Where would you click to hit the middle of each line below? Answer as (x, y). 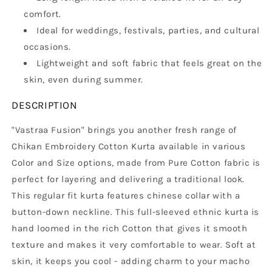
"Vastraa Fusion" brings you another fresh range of (124, 130)
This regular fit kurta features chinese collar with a (126, 196)
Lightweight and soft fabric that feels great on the (149, 63)
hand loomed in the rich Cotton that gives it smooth (130, 229)
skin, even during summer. (84, 80)
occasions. (47, 47)
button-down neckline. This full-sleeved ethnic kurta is (136, 212)
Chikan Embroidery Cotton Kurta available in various (129, 147)
